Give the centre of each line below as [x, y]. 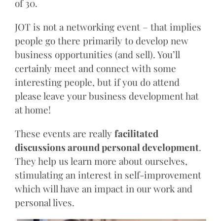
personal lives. [44, 203]
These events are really [64, 133]
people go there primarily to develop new [101, 41]
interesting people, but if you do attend [97, 82]
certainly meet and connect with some [95, 68]
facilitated [136, 133]
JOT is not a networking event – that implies [108, 27]
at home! [33, 110]
